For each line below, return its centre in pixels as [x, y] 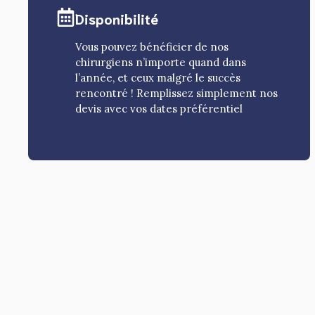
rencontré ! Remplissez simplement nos [177, 94]
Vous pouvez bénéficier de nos [152, 47]
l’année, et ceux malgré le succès [158, 78]
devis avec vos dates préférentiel [159, 109]
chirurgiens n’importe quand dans [161, 63]
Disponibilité [117, 19]
